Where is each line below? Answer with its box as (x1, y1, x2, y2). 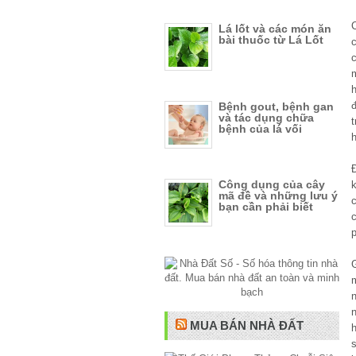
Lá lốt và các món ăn (219, 22, 331, 35)
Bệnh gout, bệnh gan (219, 100, 334, 113)
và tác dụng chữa (219, 111, 314, 124)
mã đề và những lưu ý (219, 189, 338, 202)
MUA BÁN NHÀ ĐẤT (190, 319, 304, 332)
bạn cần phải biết (219, 200, 313, 213)
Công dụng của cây (219, 178, 325, 191)
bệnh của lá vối (219, 122, 302, 135)
